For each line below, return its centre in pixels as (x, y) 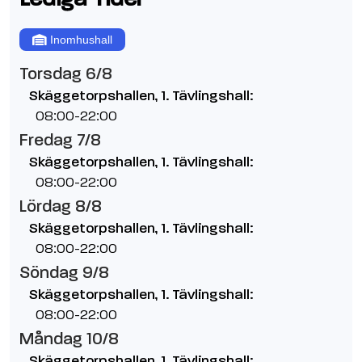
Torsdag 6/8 (66, 74)
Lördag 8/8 (61, 206)
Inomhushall (81, 40)
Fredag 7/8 (60, 140)
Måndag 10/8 (69, 339)
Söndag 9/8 (64, 273)
